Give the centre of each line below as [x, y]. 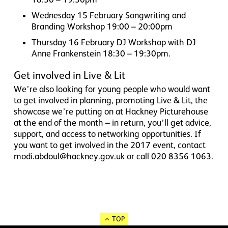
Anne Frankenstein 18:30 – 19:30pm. [101, 53]
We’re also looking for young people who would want [112, 89]
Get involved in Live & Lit [69, 76]
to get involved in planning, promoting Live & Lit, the [110, 101]
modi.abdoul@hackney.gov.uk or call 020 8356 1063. [113, 156]
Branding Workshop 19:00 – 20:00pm [102, 27]
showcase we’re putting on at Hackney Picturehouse [111, 112]
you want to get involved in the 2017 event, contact [109, 145]
